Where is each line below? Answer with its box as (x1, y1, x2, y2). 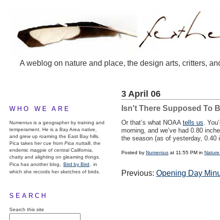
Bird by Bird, (63, 162, 91, 167)
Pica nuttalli (64, 140, 90, 146)
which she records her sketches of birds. (9, 169, 100, 174)
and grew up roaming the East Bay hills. (9, 134, 100, 139)
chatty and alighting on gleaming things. (9, 154, 100, 160)
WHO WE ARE (9, 105, 71, 112)
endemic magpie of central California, (9, 147, 93, 153)
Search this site (9, 207, 44, 212)
